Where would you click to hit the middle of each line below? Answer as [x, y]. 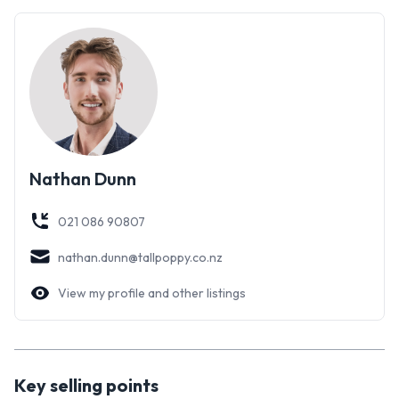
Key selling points [86, 385]
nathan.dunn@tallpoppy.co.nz [140, 258]
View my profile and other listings [152, 293]
